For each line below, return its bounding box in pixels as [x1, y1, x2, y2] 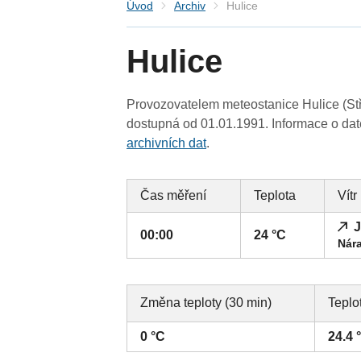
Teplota [254, 189, 297, 203]
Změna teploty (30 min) [140, 296, 272, 310]
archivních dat [127, 136, 207, 151]
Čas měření [140, 189, 207, 203]
